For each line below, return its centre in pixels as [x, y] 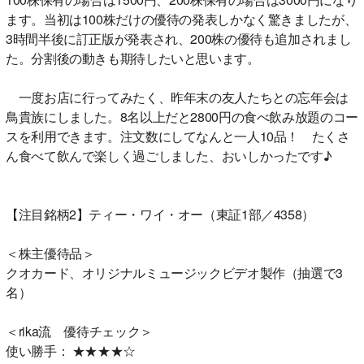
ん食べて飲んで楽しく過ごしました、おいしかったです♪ [169, 155]
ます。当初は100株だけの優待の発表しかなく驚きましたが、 [182, 19]
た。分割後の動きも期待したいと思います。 [133, 58]
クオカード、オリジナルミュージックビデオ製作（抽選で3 [174, 272]
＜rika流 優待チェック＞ [79, 331]
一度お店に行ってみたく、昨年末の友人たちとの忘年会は [177, 97]
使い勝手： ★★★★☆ [71, 350]
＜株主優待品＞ [50, 253]
